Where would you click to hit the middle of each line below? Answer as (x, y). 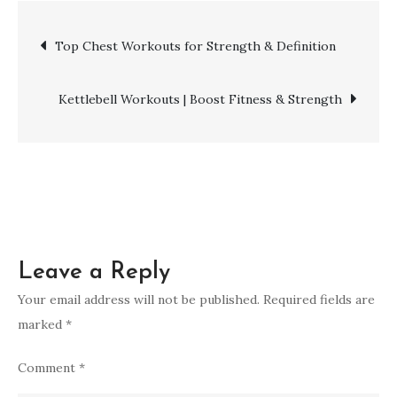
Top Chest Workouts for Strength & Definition (195, 47)
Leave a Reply (94, 273)
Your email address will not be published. (139, 300)
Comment (48, 368)
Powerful (326, 72)
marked (42, 325)
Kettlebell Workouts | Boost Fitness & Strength (200, 100)
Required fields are (319, 300)
